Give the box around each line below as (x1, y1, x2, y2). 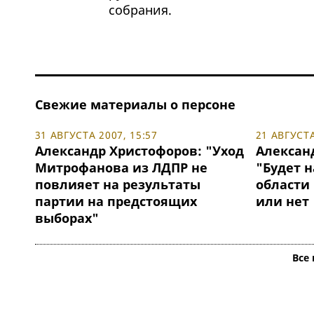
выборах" (34, 210, 99, 227)
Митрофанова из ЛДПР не (34, 159, 207, 177)
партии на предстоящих (34, 193, 197, 210)
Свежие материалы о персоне (34, 96, 235, 114)
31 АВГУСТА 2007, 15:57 (34, 128, 158, 142)
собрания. (108, 1, 172, 19)
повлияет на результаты (34, 176, 200, 193)
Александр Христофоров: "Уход (34, 142, 244, 160)
